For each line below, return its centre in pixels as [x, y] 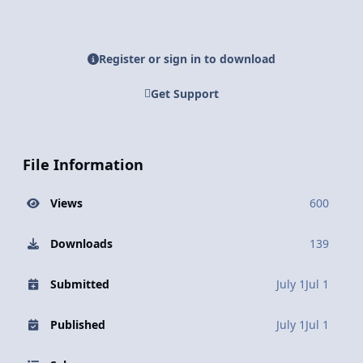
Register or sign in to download [187, 59]
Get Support [185, 93]
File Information [83, 164]
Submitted [79, 284]
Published [77, 324]
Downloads [81, 243]
